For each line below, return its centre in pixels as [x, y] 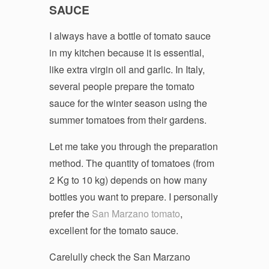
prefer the [70, 213]
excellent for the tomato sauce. [113, 230]
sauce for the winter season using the [128, 103]
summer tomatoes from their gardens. [128, 119]
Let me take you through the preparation [133, 146]
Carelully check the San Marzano [119, 256]
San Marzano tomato [136, 213]
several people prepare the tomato [122, 86]
